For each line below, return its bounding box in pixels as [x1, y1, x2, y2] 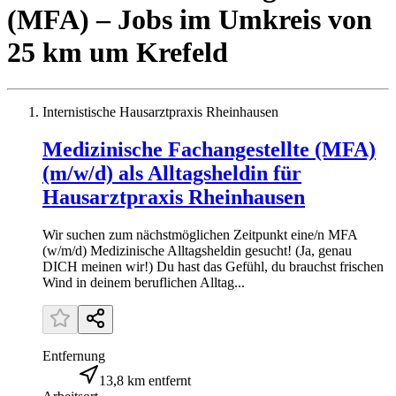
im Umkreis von [179, 4, 372, 36]
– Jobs [96, 4, 172, 36]
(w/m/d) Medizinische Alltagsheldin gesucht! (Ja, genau [42, 242, 352, 258]
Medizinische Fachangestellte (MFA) [42, 137, 376, 161]
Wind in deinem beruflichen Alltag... [42, 274, 245, 290]
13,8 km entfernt [99, 372, 191, 388]
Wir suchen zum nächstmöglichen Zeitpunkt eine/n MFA [42, 226, 357, 242]
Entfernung [42, 347, 105, 363]
